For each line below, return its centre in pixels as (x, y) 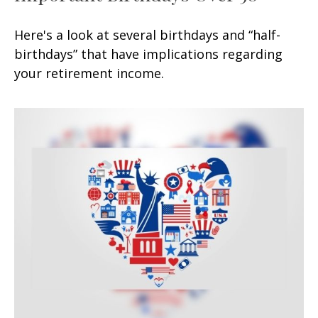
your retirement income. (89, 73)
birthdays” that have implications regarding (148, 54)
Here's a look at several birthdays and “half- (147, 34)
